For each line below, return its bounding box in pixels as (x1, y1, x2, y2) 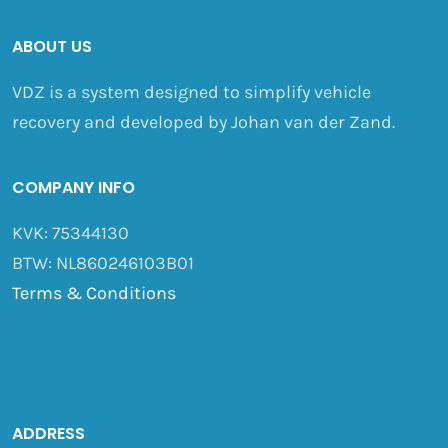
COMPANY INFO (11, 175, 135, 199)
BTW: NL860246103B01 (11, 251, 194, 274)
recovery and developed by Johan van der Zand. (11, 110, 395, 133)
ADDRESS (11, 421, 85, 445)
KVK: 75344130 (11, 221, 129, 244)
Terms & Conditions (11, 281, 176, 304)
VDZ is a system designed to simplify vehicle (11, 80, 371, 103)
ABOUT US (11, 34, 92, 58)
